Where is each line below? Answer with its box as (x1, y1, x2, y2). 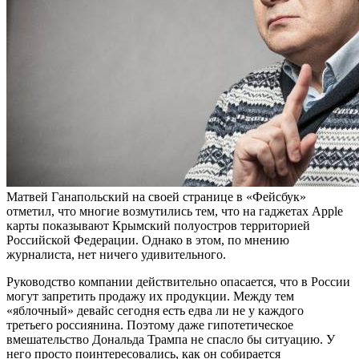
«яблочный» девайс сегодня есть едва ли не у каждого (6, 304, 304, 318)
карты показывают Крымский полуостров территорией (6, 219, 310, 233)
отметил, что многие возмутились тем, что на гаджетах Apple (6, 204, 343, 219)
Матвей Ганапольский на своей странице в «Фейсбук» (6, 190, 306, 204)
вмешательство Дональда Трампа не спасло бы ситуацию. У (6, 333, 335, 347)
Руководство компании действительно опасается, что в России (6, 275, 350, 289)
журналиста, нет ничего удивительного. (6, 248, 226, 262)
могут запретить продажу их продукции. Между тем (6, 289, 294, 304)
